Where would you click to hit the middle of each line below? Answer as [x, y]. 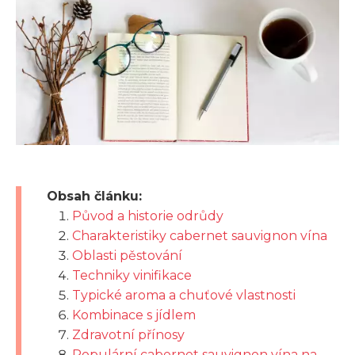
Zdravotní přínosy [128, 334]
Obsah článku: [94, 196]
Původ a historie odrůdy [148, 216]
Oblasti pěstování [127, 255]
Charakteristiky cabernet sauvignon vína [200, 235]
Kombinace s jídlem [134, 315]
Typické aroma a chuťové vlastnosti [184, 295]
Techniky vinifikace [132, 275]
